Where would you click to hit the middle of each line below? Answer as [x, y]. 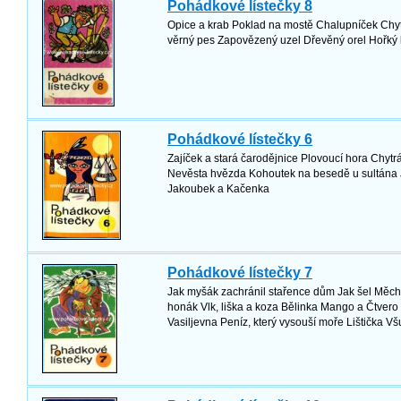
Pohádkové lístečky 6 [240, 139]
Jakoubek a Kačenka [218, 189]
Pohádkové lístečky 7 [240, 273]
